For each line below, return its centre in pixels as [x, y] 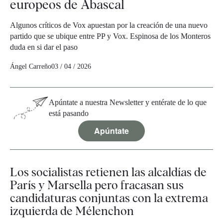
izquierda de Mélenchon [72, 211]
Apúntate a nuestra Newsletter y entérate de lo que [128, 103]
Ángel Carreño [31, 67]
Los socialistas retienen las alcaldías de [108, 172]
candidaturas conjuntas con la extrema [109, 198]
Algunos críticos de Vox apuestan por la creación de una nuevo [109, 25]
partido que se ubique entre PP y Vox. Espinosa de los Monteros [110, 36]
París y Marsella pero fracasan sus [97, 185]
